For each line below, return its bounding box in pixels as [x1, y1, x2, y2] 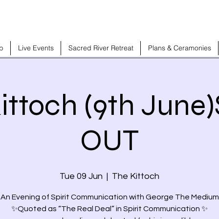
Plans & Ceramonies [148, 44, 211, 53]
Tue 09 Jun [60, 172, 103, 181]
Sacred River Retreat [68, 44, 133, 53]
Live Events [18, 44, 54, 53]
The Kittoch [112, 172, 159, 181]
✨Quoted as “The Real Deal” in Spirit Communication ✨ [11, 205, 208, 213]
